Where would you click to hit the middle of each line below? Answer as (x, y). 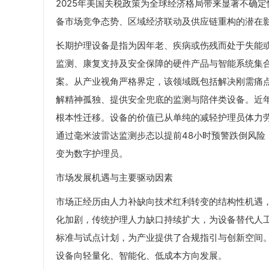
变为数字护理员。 (92, 154)
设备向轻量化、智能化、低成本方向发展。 (141, 256)
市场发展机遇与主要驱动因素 (114, 178)
